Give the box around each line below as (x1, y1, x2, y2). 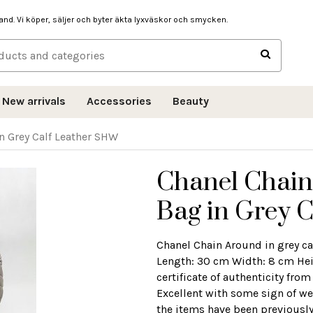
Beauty (173, 94, 209, 108)
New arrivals (2, 94, 66, 108)
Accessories (87, 94, 152, 108)
